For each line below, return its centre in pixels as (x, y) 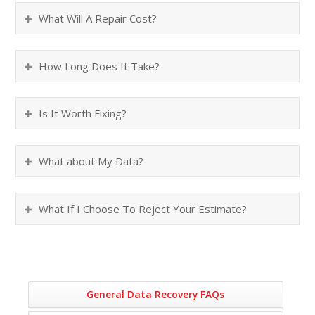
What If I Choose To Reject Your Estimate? (143, 208)
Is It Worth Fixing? (83, 114)
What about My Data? (91, 161)
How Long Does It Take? (99, 66)
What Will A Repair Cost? (98, 18)
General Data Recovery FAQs (156, 294)
